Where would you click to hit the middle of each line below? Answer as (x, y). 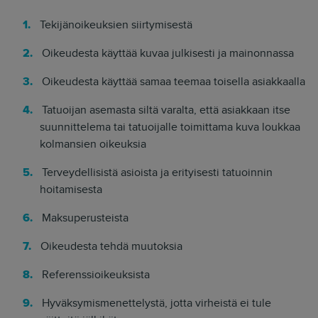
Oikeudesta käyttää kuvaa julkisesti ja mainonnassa (168, 53)
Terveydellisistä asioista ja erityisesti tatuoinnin (157, 172)
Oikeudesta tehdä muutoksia (111, 246)
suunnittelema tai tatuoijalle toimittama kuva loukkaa (170, 127)
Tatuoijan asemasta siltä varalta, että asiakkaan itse (166, 110)
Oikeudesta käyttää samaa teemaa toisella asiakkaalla (173, 82)
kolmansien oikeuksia (93, 144)
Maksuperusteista (85, 218)
